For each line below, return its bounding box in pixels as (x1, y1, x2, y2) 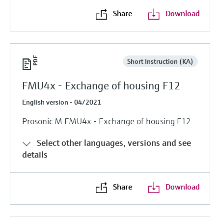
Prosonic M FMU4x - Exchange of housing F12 (22, 115, 191, 127)
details (22, 148, 48, 160)
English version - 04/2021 (22, 97, 101, 107)
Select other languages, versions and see (37, 137, 191, 148)
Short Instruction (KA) (127, 56, 193, 66)
